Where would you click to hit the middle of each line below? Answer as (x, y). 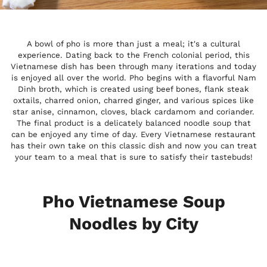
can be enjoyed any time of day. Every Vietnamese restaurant (133, 134)
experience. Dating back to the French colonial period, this (133, 55)
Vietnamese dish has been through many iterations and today (133, 66)
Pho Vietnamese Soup (133, 202)
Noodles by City (133, 224)
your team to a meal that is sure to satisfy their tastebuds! (133, 157)
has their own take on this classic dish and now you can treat (133, 145)
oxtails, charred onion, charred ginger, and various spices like (133, 100)
